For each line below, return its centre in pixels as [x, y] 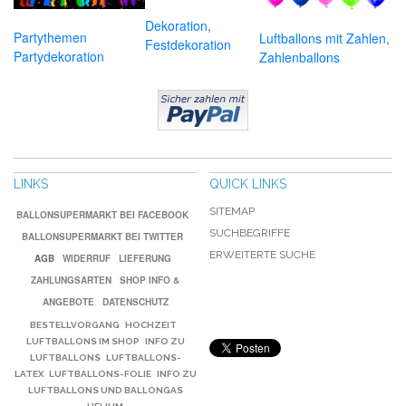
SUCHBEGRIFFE [249, 232]
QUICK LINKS [247, 184]
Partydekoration [59, 56]
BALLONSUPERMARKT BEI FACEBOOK [103, 214]
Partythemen [50, 37]
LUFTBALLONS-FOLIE [100, 373]
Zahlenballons [300, 57]
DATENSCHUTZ [135, 301]
